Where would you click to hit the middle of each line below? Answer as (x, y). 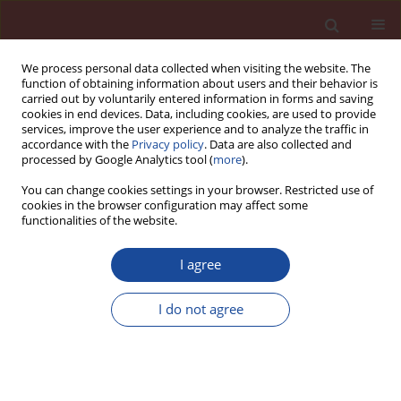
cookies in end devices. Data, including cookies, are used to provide (199, 114)
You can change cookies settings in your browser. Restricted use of (197, 190)
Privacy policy (168, 145)
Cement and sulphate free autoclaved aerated (185, 279)
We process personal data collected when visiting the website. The (196, 68)
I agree (200, 264)
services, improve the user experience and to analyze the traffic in (195, 129)
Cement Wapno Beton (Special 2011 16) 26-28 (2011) (150, 353)
